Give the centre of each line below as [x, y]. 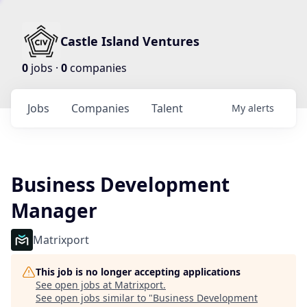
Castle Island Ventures [130, 41]
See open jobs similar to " [94, 298]
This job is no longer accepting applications [138, 272]
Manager [54, 210]
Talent [167, 108]
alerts [261, 108]
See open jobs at [75, 285]
